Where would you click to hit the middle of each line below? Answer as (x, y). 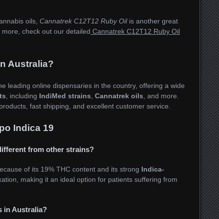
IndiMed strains (65, 96)
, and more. (161, 96)
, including (22, 96)
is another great (153, 21)
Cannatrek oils (119, 96)
